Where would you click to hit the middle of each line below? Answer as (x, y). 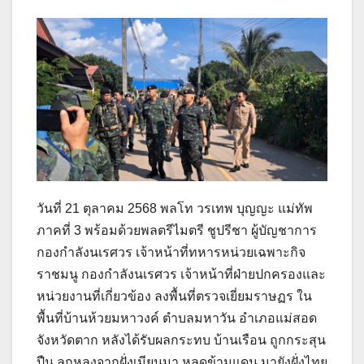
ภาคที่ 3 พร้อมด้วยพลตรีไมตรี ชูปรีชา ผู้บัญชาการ (177, 231)
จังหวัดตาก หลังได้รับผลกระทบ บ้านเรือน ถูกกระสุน (181, 340)
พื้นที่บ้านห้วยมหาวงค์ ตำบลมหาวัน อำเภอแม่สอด (177, 318)
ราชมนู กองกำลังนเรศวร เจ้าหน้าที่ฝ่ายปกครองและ (181, 275)
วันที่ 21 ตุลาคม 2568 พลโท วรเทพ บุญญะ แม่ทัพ (175, 209)
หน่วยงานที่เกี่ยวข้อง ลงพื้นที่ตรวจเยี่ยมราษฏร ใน (174, 297)
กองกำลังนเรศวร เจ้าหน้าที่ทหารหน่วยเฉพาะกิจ (171, 253)
